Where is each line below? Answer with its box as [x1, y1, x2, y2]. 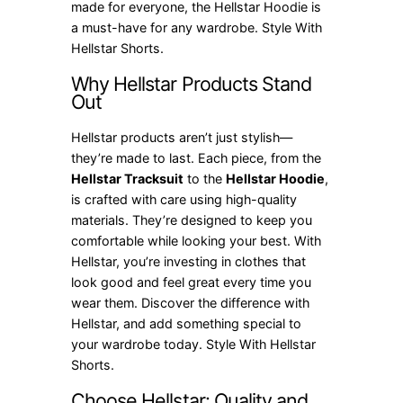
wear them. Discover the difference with [71, 295, 310, 311]
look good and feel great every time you [71, 274, 312, 291]
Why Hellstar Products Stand [71, 72, 311, 96]
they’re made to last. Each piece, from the [71, 150, 322, 166]
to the [184, 171, 227, 187]
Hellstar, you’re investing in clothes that [71, 254, 307, 270]
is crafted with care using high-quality [71, 192, 298, 208]
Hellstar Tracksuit [71, 171, 184, 187]
